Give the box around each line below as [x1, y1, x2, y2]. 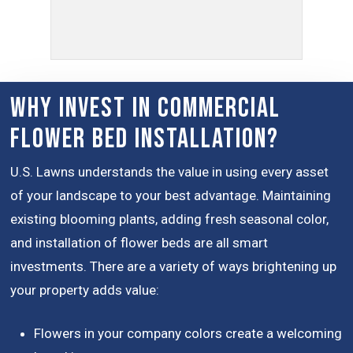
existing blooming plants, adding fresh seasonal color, [10, 210, 329, 227]
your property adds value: [10, 281, 160, 298]
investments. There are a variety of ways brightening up [10, 258, 337, 274]
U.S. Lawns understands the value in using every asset [10, 163, 329, 180]
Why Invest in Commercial [10, 91, 281, 125]
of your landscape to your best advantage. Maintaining [10, 187, 332, 203]
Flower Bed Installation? [10, 121, 280, 156]
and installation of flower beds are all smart [10, 234, 269, 251]
